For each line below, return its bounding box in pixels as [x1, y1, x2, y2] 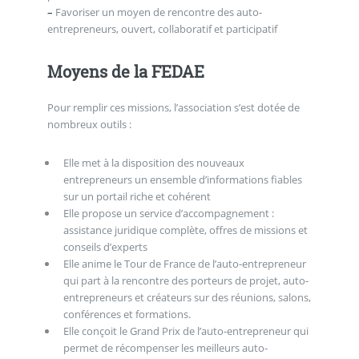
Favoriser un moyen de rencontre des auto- [52, 5, 262, 20]
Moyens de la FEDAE [46, 60, 204, 82]
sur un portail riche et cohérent [63, 188, 211, 204]
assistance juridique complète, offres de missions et [63, 222, 308, 237]
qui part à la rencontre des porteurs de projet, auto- [63, 272, 309, 288]
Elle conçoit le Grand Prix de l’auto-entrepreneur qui [63, 323, 309, 338]
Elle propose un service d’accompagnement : [63, 205, 274, 220]
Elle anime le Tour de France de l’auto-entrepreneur [63, 256, 306, 271]
